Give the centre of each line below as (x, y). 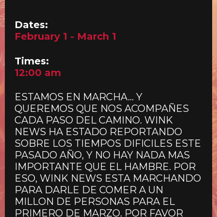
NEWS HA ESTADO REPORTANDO (98, 132)
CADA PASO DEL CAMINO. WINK (94, 120)
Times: (32, 61)
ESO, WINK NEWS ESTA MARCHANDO (108, 178)
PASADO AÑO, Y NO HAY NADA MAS (102, 155)
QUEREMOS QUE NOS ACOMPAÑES (102, 109)
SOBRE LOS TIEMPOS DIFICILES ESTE (108, 144)
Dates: (31, 24)
